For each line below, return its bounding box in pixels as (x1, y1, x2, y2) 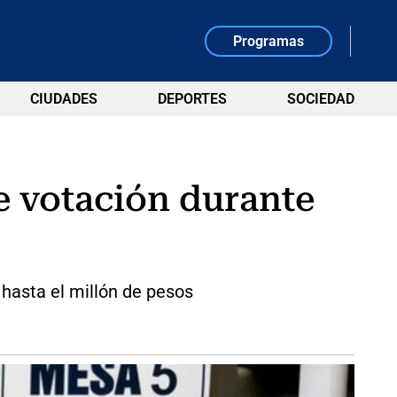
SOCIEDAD (286, 90, 354, 107)
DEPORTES (157, 90, 227, 107)
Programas (233, 32, 305, 50)
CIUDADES (29, 90, 97, 107)
